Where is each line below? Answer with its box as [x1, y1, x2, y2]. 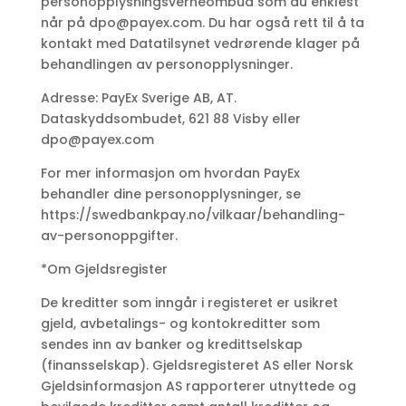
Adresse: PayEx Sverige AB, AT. [40, 89, 237, 108]
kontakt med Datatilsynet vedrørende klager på [40, 34, 360, 53]
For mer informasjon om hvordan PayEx [40, 164, 300, 183]
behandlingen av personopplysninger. [40, 55, 293, 74]
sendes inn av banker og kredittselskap [40, 335, 303, 354]
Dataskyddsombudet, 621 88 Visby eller [40, 110, 301, 129]
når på [40, 14, 89, 33]
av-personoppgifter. [40, 227, 178, 246]
